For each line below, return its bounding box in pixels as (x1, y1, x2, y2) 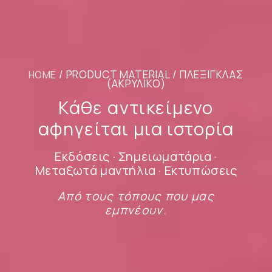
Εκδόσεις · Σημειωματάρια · (55, 148, 217, 165)
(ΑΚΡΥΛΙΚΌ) (106, 76, 166, 90)
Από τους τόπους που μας (58, 188, 214, 204)
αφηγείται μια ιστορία (38, 116, 234, 141)
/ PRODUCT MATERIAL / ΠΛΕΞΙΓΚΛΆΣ (56, 67, 244, 81)
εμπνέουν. (105, 202, 167, 218)
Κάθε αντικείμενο (58, 95, 214, 120)
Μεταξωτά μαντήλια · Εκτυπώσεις (35, 161, 237, 178)
